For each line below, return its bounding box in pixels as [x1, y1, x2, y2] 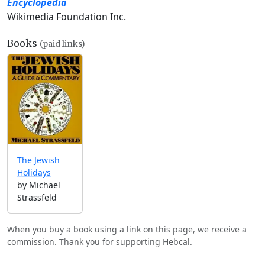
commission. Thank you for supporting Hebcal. [7, 236, 192, 248]
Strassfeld [17, 192, 57, 203]
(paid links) [40, 38, 85, 49]
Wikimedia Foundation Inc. [7, 10, 126, 23]
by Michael [17, 179, 60, 191]
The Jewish [17, 154, 60, 166]
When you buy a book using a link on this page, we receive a [7, 224, 247, 235]
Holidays [17, 167, 51, 179]
